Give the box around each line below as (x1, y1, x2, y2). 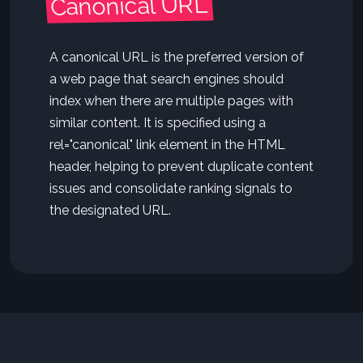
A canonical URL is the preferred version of (49, 49, 304, 65)
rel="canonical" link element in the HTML (49, 137, 285, 152)
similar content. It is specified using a (49, 115, 266, 130)
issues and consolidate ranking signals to (49, 181, 293, 196)
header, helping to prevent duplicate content (49, 159, 314, 174)
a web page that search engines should (49, 71, 284, 87)
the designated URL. (49, 203, 171, 218)
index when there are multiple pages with (49, 93, 293, 109)
